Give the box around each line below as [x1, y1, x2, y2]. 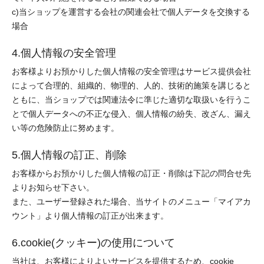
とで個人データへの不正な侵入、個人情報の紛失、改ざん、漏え [12, 109, 251, 118]
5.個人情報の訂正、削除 [12, 148, 127, 161]
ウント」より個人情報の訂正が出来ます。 [12, 211, 169, 220]
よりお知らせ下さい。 [12, 183, 94, 192]
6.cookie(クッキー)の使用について [12, 236, 175, 249]
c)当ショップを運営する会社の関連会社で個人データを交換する [12, 7, 250, 16]
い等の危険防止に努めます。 [12, 123, 119, 133]
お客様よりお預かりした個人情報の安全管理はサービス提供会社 [12, 67, 251, 76]
